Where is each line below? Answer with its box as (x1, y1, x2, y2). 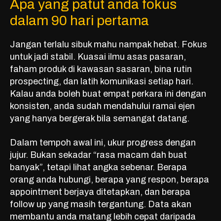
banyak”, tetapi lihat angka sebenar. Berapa (10, 162, 187, 173)
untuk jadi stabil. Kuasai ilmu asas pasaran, (10, 52, 186, 62)
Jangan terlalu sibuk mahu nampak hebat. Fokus (10, 39, 207, 50)
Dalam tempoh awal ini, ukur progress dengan (10, 138, 196, 148)
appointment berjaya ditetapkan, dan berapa (10, 187, 190, 197)
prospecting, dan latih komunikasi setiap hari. (10, 76, 193, 87)
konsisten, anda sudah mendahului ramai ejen (10, 101, 195, 111)
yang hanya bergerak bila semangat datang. (10, 113, 189, 124)
